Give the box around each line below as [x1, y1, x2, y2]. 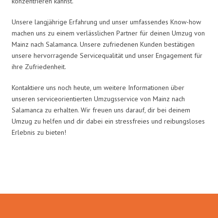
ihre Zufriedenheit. [12, 62, 66, 71]
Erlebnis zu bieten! [12, 127, 66, 137]
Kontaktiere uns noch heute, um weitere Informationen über [12, 83, 184, 92]
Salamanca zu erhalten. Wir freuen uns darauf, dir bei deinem [12, 105, 190, 114]
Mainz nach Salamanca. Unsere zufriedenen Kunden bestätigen [12, 39, 195, 49]
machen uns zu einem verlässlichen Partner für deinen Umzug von [12, 28, 205, 37]
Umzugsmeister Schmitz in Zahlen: [10, 163, 208, 182]
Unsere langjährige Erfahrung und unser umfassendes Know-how [12, 17, 201, 26]
